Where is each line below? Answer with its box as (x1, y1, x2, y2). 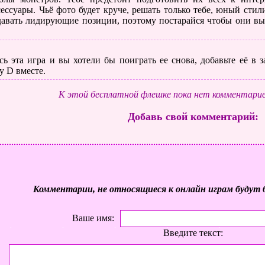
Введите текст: (163, 228, 223, 238)
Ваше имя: (72, 213, 115, 224)
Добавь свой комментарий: (128, 110, 258, 122)
